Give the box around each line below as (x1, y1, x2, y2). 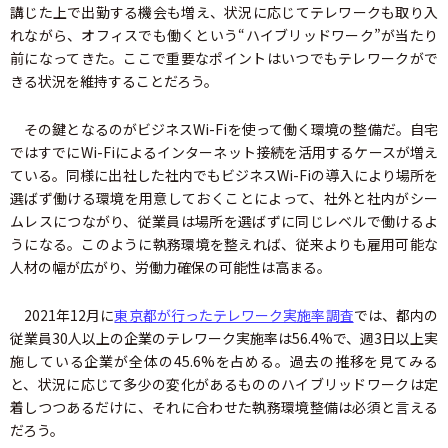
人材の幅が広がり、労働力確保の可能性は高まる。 (10, 257, 331, 278)
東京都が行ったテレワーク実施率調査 (114, 305, 354, 326)
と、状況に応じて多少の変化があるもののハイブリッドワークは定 (10, 374, 438, 395)
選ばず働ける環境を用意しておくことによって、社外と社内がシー (10, 188, 438, 209)
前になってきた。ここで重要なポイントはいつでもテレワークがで (10, 48, 438, 69)
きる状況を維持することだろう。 (10, 71, 218, 92)
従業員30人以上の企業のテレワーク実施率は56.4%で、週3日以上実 (10, 328, 438, 349)
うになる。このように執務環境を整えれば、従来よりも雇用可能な (10, 234, 438, 255)
